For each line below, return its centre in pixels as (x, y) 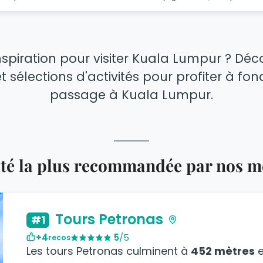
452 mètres (223, 251)
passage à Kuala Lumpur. (131, 95)
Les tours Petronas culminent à (109, 251)
